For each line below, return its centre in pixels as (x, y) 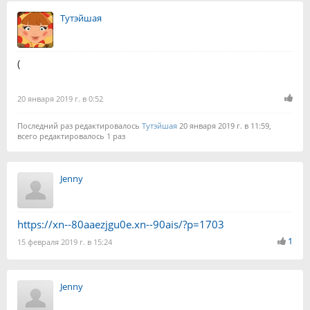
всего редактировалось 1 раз (71, 136)
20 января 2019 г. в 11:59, (224, 126)
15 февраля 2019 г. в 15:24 (65, 242)
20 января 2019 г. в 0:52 (60, 99)
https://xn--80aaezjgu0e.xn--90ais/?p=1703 (121, 224)
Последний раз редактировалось (80, 126)
